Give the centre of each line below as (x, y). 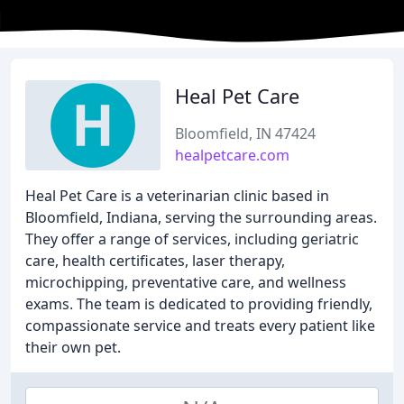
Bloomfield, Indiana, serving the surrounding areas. (201, 217)
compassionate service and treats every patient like (200, 326)
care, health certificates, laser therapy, (155, 261)
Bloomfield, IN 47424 (245, 133)
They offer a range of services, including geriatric (192, 239)
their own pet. (73, 347)
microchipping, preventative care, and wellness (186, 282)
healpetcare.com (232, 155)
